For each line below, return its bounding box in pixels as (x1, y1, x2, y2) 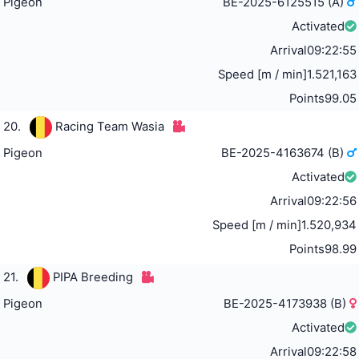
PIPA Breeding (52, 270, 133, 285)
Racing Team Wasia (54, 119, 164, 135)
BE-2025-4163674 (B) (221, 146, 348, 161)
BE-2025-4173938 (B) (224, 296, 350, 312)
